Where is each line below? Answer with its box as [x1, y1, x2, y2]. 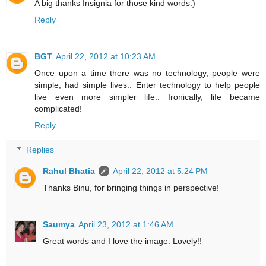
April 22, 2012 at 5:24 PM [113, 166, 208, 176]
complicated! [34, 103, 82, 113]
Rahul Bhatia [43, 166, 96, 176]
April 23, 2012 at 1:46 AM [78, 220, 174, 230]
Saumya [43, 220, 75, 230]
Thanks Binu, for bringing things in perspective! [43, 183, 220, 193]
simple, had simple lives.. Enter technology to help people [34, 80, 260, 90]
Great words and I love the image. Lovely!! [43, 236, 202, 246]
